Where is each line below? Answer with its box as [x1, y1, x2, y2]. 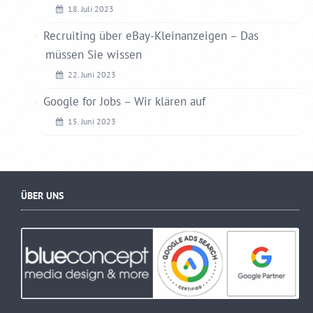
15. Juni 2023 [68, 115, 116, 126]
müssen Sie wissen [45, 46, 142, 62]
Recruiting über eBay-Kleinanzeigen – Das [43, 27, 259, 43]
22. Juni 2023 [68, 68, 116, 80]
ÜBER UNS [21, 188, 64, 202]
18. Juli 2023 [68, 3, 114, 14]
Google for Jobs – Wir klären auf [43, 93, 205, 109]
